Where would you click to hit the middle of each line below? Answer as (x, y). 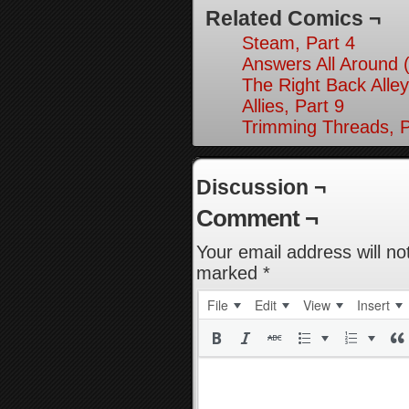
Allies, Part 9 (293, 106)
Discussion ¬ (261, 187)
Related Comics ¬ (293, 18)
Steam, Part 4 (299, 43)
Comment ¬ (257, 218)
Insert (373, 305)
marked (230, 273)
